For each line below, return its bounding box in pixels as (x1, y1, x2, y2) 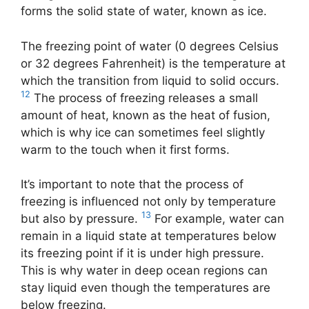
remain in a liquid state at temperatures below (21, 229, 277, 243)
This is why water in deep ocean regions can (21, 263, 268, 277)
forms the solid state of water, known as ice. (21, 4, 267, 18)
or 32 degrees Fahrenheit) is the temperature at (21, 56, 286, 70)
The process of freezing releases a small (30, 90, 258, 105)
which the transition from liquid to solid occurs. (21, 73, 279, 88)
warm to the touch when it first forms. (21, 142, 230, 157)
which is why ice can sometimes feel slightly (21, 125, 265, 139)
